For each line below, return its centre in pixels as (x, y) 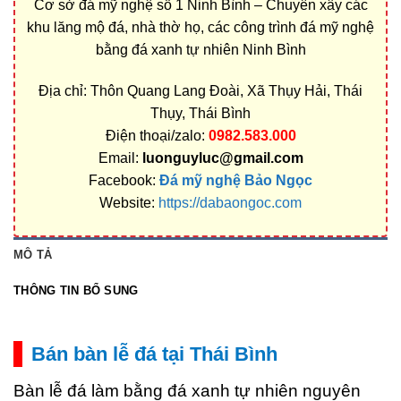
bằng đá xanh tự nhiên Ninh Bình (200, 49)
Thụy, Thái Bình (200, 113)
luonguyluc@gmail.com (222, 158)
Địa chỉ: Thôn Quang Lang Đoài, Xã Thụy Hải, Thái (200, 90)
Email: (120, 158)
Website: (129, 202)
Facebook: (124, 180)
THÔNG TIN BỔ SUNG (76, 291)
